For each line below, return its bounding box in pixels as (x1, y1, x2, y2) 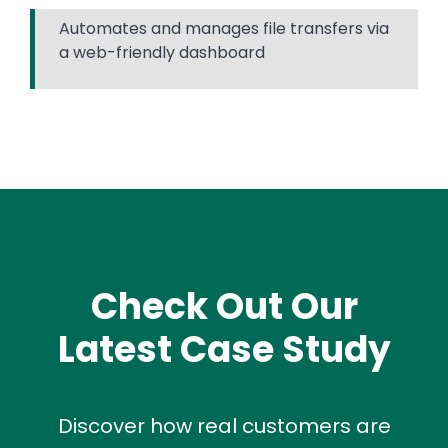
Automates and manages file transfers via (59, 16, 389, 40)
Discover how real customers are (57, 411, 391, 440)
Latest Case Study (57, 323, 391, 375)
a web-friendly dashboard (59, 40, 265, 64)
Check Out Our (90, 280, 358, 332)
